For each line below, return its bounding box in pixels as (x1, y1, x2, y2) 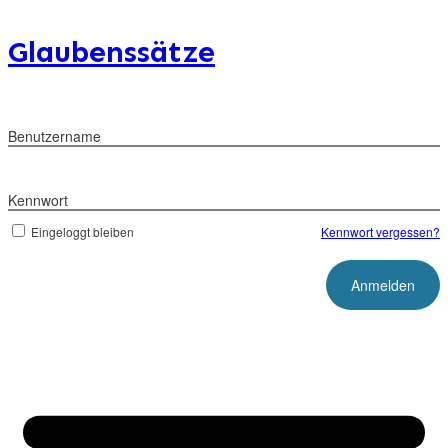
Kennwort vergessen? (321, 223, 440, 240)
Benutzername (8, 126, 101, 146)
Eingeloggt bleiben (31, 223, 134, 240)
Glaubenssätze (8, 34, 215, 70)
